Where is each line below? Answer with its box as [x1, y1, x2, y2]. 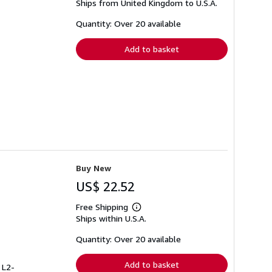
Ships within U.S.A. [76, 213, 146, 224]
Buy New [76, 163, 111, 174]
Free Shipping [76, 202, 128, 212]
